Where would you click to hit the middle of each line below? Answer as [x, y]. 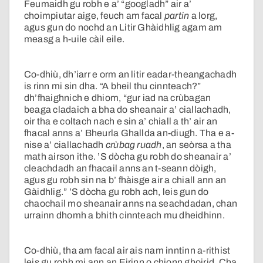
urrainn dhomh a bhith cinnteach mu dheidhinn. [124, 215]
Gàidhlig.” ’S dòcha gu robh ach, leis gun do [117, 192]
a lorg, [203, 16]
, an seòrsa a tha [196, 145]
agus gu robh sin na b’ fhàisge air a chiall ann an [125, 180]
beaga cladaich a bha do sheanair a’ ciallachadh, [128, 110]
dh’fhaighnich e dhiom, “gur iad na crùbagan [118, 98]
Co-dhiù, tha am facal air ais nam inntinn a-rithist [127, 251]
